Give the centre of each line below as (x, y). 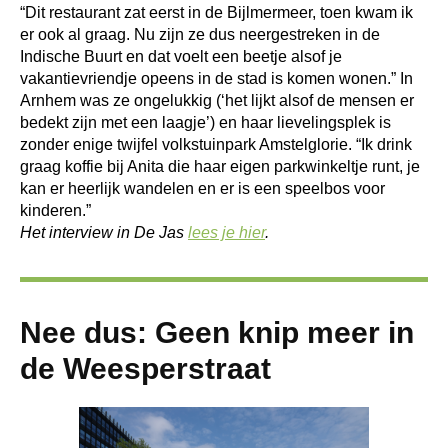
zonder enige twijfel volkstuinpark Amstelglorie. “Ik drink (216, 144)
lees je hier (226, 232)
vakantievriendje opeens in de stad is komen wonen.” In (216, 78)
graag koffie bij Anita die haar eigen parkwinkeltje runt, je (220, 166)
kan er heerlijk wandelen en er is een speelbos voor (202, 188)
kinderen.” (55, 210)
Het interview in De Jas (104, 232)
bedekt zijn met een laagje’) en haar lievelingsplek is (205, 122)
